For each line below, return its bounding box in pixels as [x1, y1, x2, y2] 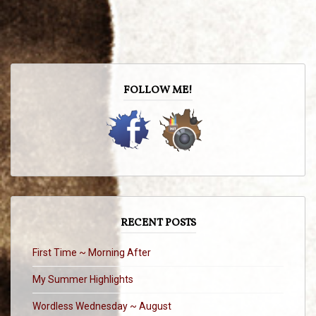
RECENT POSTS [120, 215, 196, 231]
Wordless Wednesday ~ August [32, 300, 171, 312]
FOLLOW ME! [123, 83, 193, 98]
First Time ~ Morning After [32, 246, 151, 258]
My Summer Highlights [32, 273, 133, 285]
